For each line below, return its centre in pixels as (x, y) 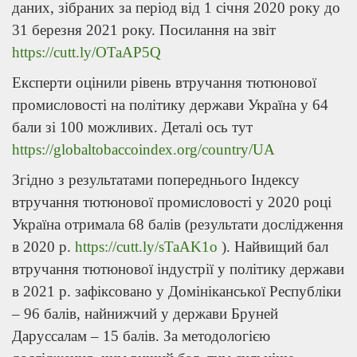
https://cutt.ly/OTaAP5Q (86, 52)
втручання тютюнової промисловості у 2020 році (172, 202)
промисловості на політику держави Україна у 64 (170, 105)
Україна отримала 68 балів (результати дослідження (178, 224)
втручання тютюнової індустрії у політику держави (178, 269)
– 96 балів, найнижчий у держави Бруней (145, 314)
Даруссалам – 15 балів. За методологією (141, 336)
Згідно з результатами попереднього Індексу (156, 180)
